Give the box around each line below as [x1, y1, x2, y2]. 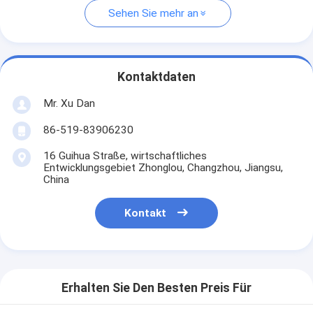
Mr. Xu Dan [43, 96, 95, 110]
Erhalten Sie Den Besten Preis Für [61, 281, 252, 296]
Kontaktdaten [117, 70, 196, 85]
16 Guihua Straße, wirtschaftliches [43, 149, 207, 162]
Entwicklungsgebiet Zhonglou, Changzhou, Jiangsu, [43, 161, 283, 174]
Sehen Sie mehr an [108, 7, 198, 20]
